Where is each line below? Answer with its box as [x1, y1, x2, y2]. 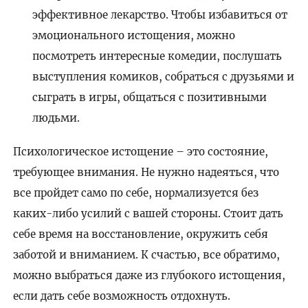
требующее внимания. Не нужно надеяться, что [12, 165, 279, 179]
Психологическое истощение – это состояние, [12, 144, 268, 158]
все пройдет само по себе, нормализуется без [12, 186, 258, 199]
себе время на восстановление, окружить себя [12, 227, 268, 241]
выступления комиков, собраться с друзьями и [32, 69, 295, 83]
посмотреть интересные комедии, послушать [32, 49, 283, 63]
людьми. [32, 111, 80, 124]
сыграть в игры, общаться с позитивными [32, 90, 267, 104]
